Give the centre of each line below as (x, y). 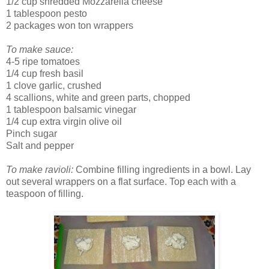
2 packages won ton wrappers (70, 26)
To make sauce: (40, 50)
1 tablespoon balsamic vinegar (71, 110)
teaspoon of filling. (45, 194)
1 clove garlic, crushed (54, 86)
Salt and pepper (40, 146)
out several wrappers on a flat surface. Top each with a (121, 182)
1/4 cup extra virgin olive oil (64, 122)
